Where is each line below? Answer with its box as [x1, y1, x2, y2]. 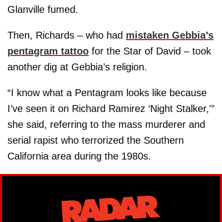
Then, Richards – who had [7, 29, 126, 41]
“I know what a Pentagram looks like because [7, 87, 207, 98]
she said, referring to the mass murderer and [7, 118, 205, 130]
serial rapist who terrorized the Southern [7, 134, 184, 146]
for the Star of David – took [89, 45, 211, 56]
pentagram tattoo [7, 45, 89, 56]
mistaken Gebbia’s [126, 29, 214, 41]
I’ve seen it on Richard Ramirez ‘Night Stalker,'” [7, 103, 215, 114]
